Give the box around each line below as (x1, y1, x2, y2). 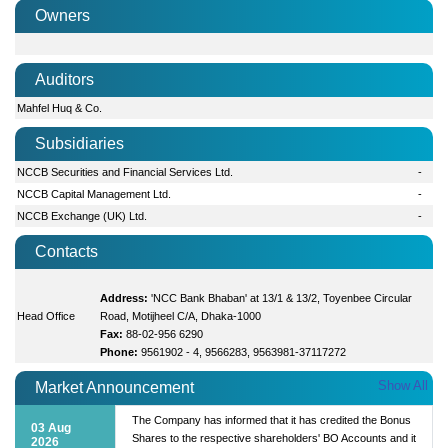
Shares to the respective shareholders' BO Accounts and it (132, 431, 416, 444)
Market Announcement (35, 378, 194, 396)
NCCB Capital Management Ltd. (17, 187, 172, 200)
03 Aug (31, 420, 71, 435)
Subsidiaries (35, 134, 124, 152)
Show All (378, 377, 428, 393)
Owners (35, 6, 90, 24)
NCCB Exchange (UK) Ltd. (17, 209, 148, 222)
